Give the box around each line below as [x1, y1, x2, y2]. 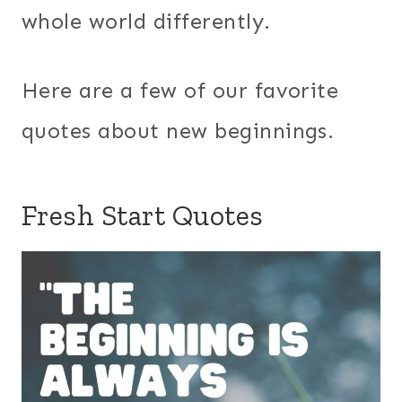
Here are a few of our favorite [22, 76, 339, 103]
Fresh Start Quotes [22, 197, 264, 232]
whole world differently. [22, 7, 271, 34]
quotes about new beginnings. [22, 117, 335, 144]
